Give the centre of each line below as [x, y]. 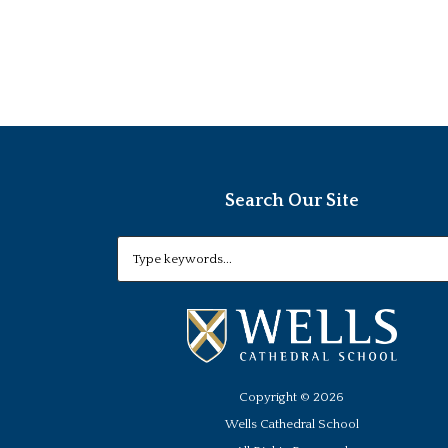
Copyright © [276, 396]
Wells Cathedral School [291, 423]
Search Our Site [291, 200]
